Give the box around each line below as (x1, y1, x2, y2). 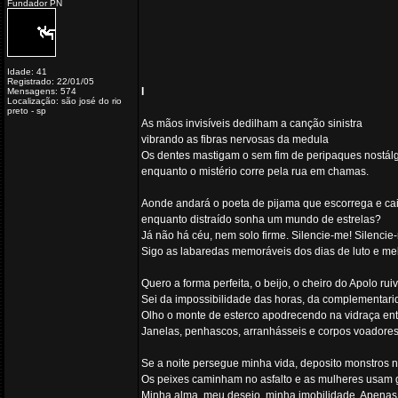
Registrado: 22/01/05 (7, 76, 94, 86)
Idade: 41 (7, 67, 47, 76)
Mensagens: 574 (7, 86, 76, 96)
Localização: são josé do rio (7, 96, 122, 106)
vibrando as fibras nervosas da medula (141, 133, 329, 146)
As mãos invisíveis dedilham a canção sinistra (141, 117, 362, 130)
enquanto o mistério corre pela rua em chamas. (141, 165, 369, 178)
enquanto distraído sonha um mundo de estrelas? (141, 213, 381, 226)
